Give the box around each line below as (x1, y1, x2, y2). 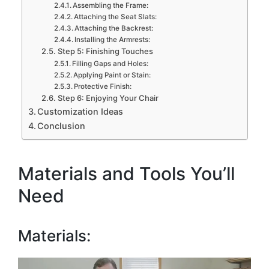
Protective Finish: (74, 82, 132, 91)
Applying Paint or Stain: (73, 71, 151, 79)
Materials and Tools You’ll (18, 162, 235, 184)
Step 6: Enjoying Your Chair (57, 93, 159, 103)
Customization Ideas (37, 106, 124, 116)
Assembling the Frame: (73, 1, 149, 10)
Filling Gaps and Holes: (72, 59, 149, 68)
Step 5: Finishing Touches (57, 46, 153, 56)
